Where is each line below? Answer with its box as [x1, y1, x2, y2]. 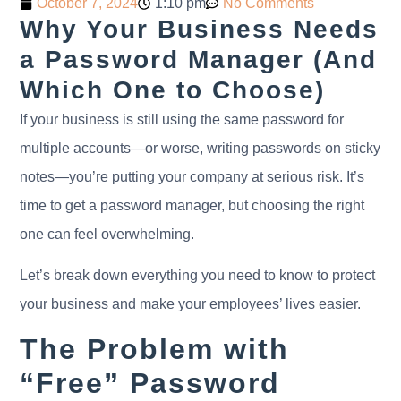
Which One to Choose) [20, 75, 326, 104]
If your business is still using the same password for [20, 111, 345, 127]
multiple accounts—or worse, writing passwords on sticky [20, 140, 381, 156]
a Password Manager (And [20, 45, 378, 73]
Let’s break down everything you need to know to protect [20, 268, 376, 284]
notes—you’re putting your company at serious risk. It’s [20, 168, 365, 184]
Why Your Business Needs [20, 14, 380, 43]
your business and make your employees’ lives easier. [20, 296, 362, 312]
